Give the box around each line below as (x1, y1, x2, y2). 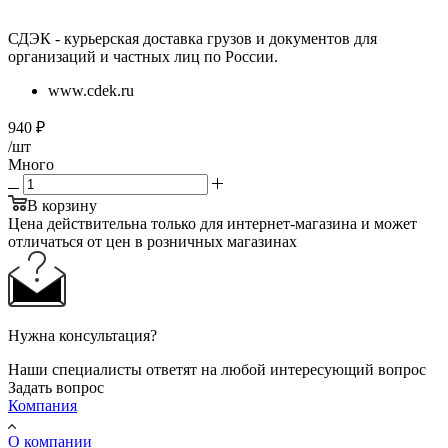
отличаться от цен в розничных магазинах (8, 233, 297, 251)
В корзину (27, 197, 97, 215)
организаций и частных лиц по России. (8, 48, 278, 66)
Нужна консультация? (8, 327, 157, 345)
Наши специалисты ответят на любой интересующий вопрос (8, 361, 426, 379)
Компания (8, 397, 77, 415)
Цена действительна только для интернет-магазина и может (8, 215, 417, 233)
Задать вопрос (8, 379, 104, 397)
